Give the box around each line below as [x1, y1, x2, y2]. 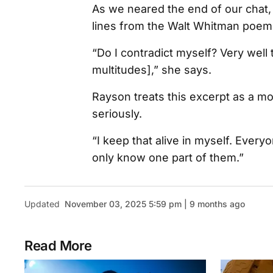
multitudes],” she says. [92, 63, 211, 76]
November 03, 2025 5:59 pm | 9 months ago [65, 199, 245, 209]
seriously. [92, 107, 142, 120]
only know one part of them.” [92, 151, 244, 164]
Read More [24, 238, 93, 253]
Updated [24, 199, 60, 209]
